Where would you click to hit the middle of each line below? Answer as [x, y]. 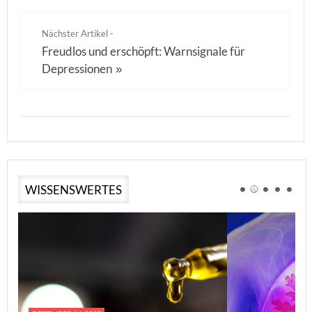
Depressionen [77, 69]
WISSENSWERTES [73, 190]
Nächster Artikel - [78, 33]
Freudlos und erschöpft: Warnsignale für [143, 51]
